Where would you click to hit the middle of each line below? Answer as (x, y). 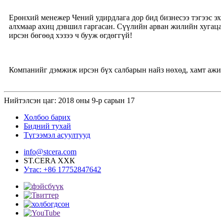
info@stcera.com (50, 152)
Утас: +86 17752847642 (62, 170)
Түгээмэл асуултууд (57, 135)
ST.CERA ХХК (49, 161)
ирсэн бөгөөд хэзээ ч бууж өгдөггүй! (71, 36)
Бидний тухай (47, 126)
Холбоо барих (47, 117)
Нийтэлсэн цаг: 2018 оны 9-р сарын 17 (69, 101)
